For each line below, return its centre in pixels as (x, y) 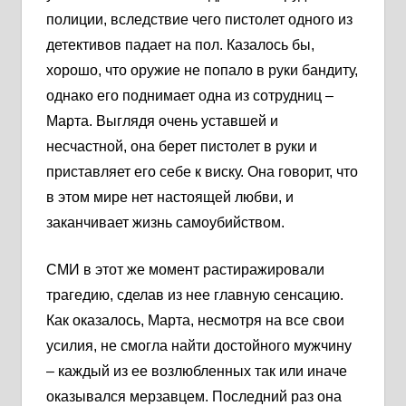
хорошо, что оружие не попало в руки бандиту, (202, 70)
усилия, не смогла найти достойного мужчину (199, 345)
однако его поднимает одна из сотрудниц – (190, 95)
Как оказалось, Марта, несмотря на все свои (195, 320)
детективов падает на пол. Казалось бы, (180, 44)
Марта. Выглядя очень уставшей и (162, 121)
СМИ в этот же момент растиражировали (185, 269)
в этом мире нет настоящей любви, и (170, 197)
